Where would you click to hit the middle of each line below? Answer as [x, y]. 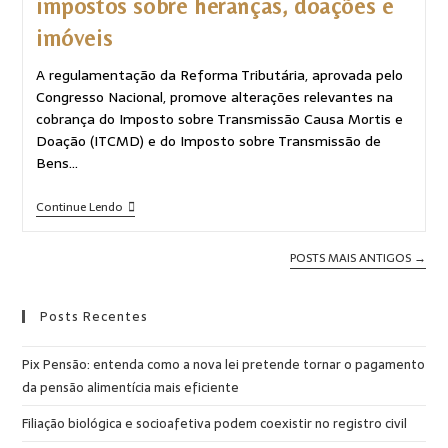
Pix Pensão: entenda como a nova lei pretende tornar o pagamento [224, 364]
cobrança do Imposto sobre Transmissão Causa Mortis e [219, 118]
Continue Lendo [79, 206]
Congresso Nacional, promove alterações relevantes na [214, 96]
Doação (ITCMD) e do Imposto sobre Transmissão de [208, 140]
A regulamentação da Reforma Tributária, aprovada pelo [219, 74]
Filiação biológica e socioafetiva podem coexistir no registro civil [215, 423]
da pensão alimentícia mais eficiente [131, 387]
